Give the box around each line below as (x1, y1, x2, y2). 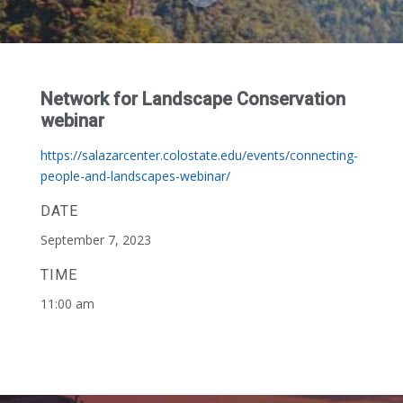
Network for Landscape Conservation (40, 88, 345, 110)
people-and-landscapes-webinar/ (40, 167, 230, 184)
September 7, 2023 (40, 231, 151, 248)
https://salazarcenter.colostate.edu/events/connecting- (40, 147, 358, 164)
